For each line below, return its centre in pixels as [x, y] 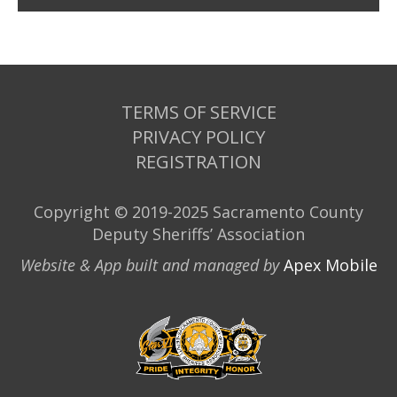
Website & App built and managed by [149, 265]
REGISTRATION [198, 162]
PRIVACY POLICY [198, 137]
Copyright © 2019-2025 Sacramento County [198, 212]
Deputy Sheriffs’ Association [198, 234]
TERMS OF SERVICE [198, 112]
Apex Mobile [330, 265]
